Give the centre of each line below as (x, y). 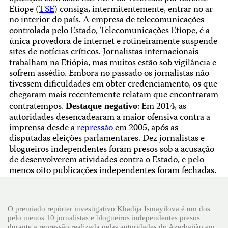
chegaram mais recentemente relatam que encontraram (113, 95)
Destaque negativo (101, 106)
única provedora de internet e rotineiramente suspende (113, 42)
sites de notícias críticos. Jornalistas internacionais (104, 52)
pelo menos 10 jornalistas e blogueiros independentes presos (104, 217)
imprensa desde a (43, 128)
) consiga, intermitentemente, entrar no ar (133, 10)
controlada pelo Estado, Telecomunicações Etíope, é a (109, 31)
